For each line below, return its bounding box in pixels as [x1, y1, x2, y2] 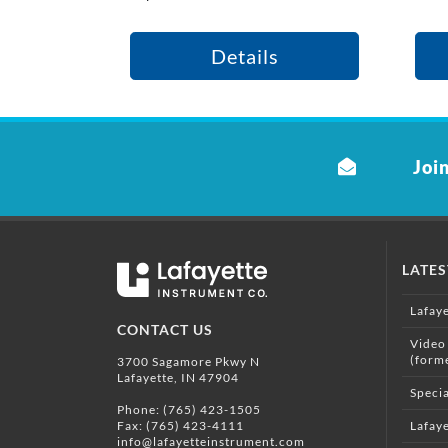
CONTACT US [117, 320, 213, 338]
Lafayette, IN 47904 [117, 369, 239, 385]
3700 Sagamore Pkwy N [117, 353, 260, 369]
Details [210, 43, 279, 68]
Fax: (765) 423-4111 [117, 417, 244, 433]
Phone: [117, 401, 163, 417]
